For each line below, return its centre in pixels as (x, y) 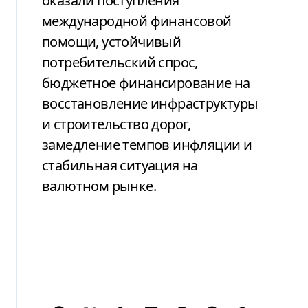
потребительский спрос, (120, 62)
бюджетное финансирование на (146, 82)
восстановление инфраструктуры (150, 103)
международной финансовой (137, 21)
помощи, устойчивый (112, 41)
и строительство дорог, (117, 124)
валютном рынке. (99, 186)
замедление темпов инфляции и (147, 144)
